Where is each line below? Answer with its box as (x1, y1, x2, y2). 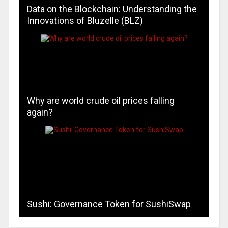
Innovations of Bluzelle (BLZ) (26, 15, 143, 26)
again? (26, 106, 53, 118)
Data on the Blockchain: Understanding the (26, 3, 197, 14)
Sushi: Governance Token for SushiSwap (26, 198, 191, 209)
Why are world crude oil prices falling (26, 95, 175, 106)
